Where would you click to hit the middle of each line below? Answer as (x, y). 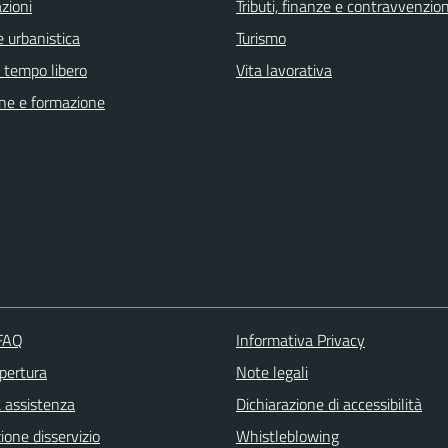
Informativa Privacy (300, 339)
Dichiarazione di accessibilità (328, 403)
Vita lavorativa (284, 69)
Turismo (261, 37)
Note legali (271, 371)
